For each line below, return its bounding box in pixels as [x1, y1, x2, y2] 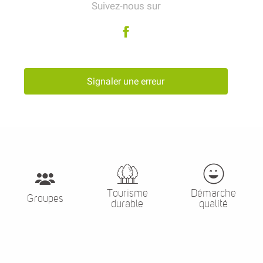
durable [111, 198, 143, 210]
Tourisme [106, 187, 148, 200]
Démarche [191, 187, 237, 200]
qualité [199, 198, 228, 210]
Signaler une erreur [87, 75, 165, 87]
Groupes [26, 193, 63, 205]
